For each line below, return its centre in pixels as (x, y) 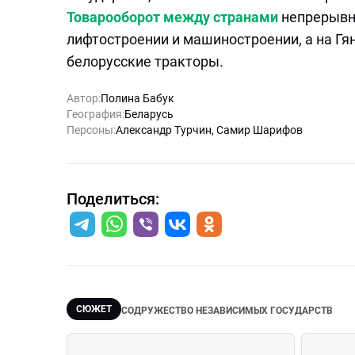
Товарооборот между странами (172, 17)
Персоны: (91, 130)
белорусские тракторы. (145, 61)
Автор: (84, 98)
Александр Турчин (164, 130)
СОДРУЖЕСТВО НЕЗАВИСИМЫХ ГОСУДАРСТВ (227, 310)
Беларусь (149, 114)
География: (95, 114)
